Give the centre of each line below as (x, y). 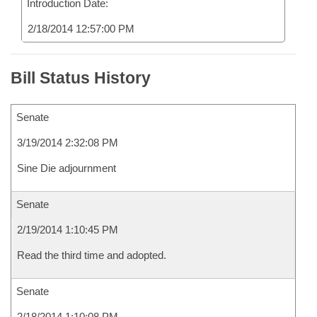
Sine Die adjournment (67, 168)
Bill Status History (81, 78)
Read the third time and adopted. (92, 255)
